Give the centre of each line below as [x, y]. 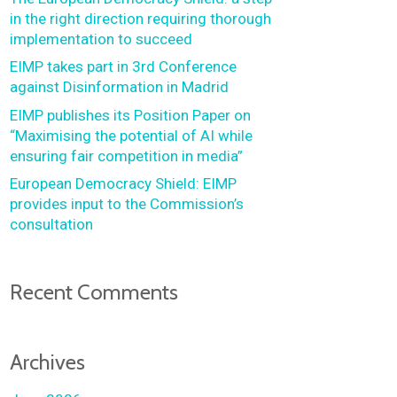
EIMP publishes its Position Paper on [131, 115]
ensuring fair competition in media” [127, 156]
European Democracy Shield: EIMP [124, 183]
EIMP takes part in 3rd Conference [124, 66]
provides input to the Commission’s [127, 204]
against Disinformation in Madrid [120, 87]
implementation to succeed [101, 39]
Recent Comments [94, 292]
